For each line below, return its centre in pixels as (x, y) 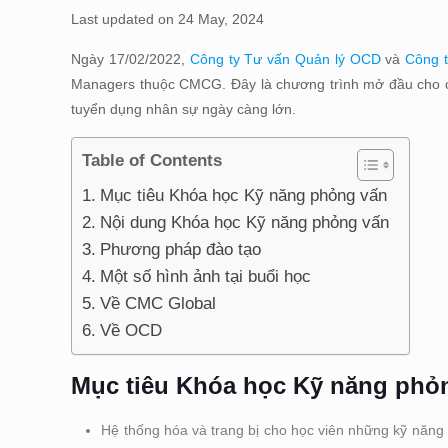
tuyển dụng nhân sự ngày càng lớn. (184, 109)
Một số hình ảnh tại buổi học (205, 276)
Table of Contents (152, 161)
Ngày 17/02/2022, (130, 59)
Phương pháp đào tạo (180, 249)
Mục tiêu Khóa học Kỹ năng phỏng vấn (243, 195)
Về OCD (130, 330)
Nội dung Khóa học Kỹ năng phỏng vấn (244, 222)
